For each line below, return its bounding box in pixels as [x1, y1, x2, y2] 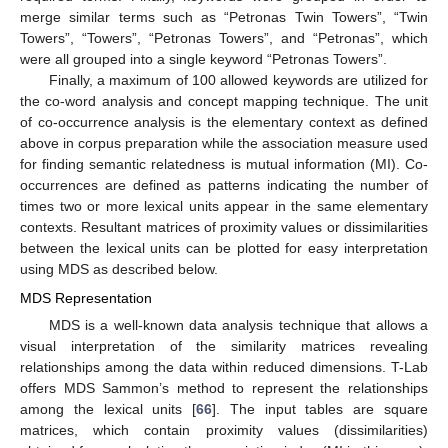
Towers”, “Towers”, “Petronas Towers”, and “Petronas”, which [20, 30, 428, 47]
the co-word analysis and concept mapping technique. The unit [20, 93, 428, 110]
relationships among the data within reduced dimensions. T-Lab [20, 358, 428, 375]
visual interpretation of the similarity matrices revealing [20, 337, 428, 354]
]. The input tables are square [212, 400, 429, 417]
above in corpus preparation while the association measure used [20, 135, 428, 152]
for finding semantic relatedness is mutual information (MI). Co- [20, 156, 428, 173]
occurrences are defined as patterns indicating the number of [20, 177, 428, 194]
